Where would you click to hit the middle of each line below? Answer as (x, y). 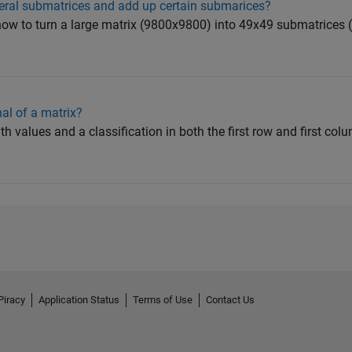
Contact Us (230, 300)
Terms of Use (163, 300)
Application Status (79, 300)
